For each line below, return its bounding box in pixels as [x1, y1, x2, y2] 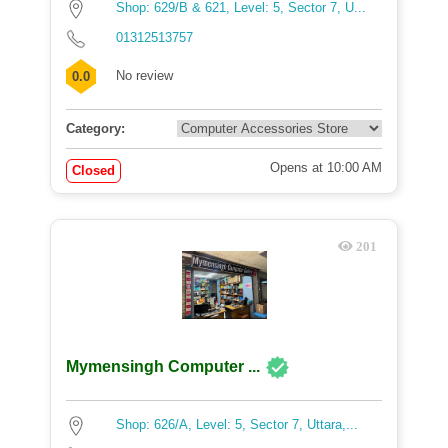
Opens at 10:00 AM [270, 160, 382, 175]
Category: [66, 121, 125, 136]
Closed [72, 163, 115, 178]
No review [116, 68, 173, 83]
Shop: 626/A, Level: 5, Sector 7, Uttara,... [116, 417, 358, 432]
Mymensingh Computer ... [66, 358, 260, 376]
